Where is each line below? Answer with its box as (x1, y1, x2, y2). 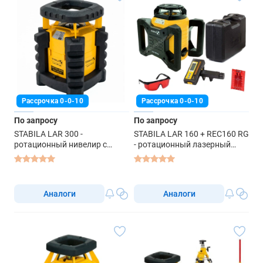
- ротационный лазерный (134, 139, 231, 149)
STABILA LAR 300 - (14, 129, 83, 139)
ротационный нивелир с (14, 139, 107, 149)
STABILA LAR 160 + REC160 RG (134, 129, 249, 139)
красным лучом (14, 150, 75, 160)
